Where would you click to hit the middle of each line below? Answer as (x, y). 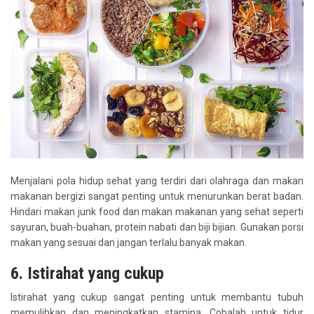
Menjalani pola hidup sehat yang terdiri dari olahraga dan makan (157, 181)
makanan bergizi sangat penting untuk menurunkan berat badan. (157, 197)
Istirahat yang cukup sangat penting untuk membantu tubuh (157, 298)
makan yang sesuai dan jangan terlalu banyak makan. (129, 243)
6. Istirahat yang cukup (87, 274)
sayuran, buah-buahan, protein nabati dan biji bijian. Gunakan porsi (157, 227)
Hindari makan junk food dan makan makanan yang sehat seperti (157, 212)
